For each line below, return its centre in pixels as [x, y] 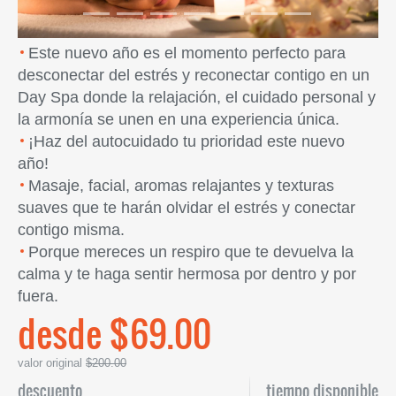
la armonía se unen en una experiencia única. [179, 119]
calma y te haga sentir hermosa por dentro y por [187, 274]
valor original [52, 362]
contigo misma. [71, 229]
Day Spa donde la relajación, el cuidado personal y [197, 97]
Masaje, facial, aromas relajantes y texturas [181, 185]
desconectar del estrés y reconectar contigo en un [194, 75]
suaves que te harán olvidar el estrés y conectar [187, 207]
